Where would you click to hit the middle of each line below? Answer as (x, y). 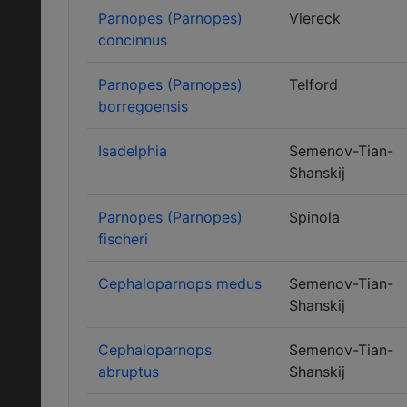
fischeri (123, 239)
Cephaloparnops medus (180, 283)
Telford (313, 84)
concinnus (133, 40)
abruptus (129, 372)
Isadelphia (133, 151)
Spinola (314, 217)
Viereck (315, 18)
